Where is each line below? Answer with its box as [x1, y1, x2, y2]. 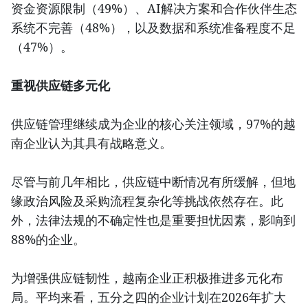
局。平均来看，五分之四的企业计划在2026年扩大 [11, 289, 286, 306]
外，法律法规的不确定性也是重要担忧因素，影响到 [11, 212, 296, 229]
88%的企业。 [11, 231, 85, 248]
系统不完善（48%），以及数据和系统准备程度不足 [11, 19, 296, 36]
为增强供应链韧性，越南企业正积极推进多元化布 [11, 269, 283, 287]
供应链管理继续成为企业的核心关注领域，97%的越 [11, 115, 296, 133]
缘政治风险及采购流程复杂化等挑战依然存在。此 [11, 192, 283, 210]
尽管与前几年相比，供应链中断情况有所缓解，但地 [11, 173, 296, 190]
